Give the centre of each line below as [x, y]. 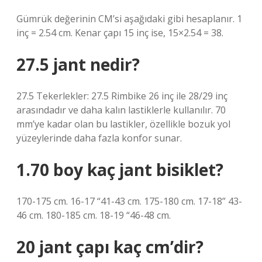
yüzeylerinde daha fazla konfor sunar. [99, 138]
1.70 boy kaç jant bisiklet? [120, 170]
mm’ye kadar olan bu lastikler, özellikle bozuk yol [123, 124]
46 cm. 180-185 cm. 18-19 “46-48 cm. [94, 215]
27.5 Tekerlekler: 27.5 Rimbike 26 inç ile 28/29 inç [122, 96]
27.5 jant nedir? [78, 64]
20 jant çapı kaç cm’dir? [110, 247]
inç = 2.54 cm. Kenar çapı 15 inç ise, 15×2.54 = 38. [120, 33]
